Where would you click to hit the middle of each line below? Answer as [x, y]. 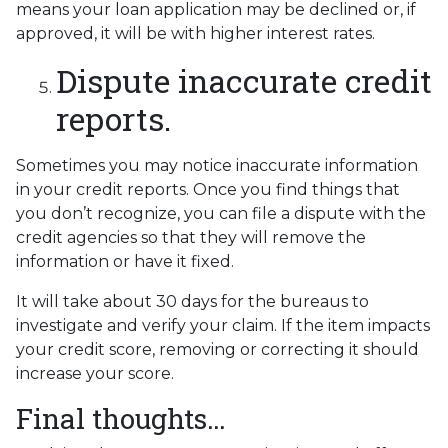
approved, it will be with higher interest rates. [195, 33]
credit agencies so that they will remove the [191, 237]
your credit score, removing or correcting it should [217, 349]
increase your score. [97, 373]
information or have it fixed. [125, 261]
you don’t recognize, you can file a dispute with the [221, 213]
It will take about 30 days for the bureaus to [192, 301]
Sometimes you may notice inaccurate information [217, 165]
